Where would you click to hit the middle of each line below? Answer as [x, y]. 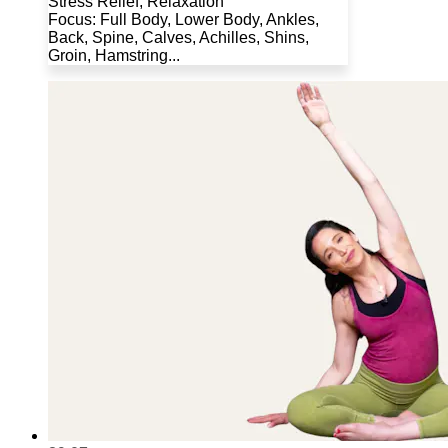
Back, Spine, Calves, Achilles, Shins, [178, 38]
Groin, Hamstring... [114, 56]
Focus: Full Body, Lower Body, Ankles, [183, 20]
